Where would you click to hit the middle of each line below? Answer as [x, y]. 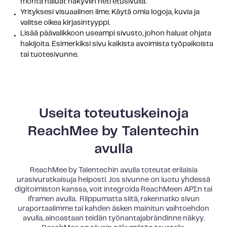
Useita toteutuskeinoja [113, 113]
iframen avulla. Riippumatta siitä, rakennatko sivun [113, 199]
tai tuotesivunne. [49, 54]
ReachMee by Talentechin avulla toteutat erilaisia [113, 171]
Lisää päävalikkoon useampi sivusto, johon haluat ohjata [116, 33]
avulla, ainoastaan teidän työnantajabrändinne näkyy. [113, 219]
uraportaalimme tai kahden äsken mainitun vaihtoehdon [113, 209]
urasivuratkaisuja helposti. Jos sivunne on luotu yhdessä [113, 180]
